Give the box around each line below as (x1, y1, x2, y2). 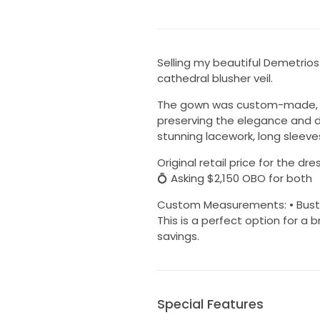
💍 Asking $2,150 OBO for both (156, 171, 312, 186)
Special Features (156, 295, 264, 314)
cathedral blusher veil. (156, 71, 273, 86)
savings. (156, 229, 199, 244)
